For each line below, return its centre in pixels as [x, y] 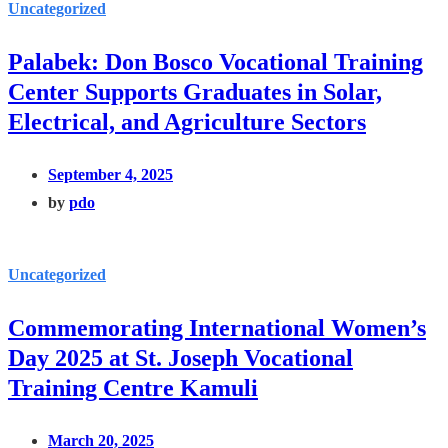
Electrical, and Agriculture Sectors [187, 121]
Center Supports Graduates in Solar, [195, 91]
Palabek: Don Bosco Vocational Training [215, 61]
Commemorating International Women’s [217, 327]
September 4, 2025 [110, 174]
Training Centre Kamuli [133, 387]
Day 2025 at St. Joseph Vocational [180, 357]
